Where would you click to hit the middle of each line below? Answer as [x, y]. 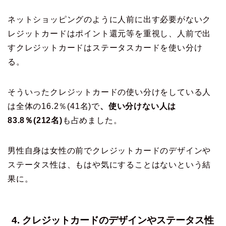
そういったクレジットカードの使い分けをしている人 [109, 92]
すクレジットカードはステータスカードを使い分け [105, 47]
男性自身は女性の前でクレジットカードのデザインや [109, 150]
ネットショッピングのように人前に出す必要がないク [109, 19]
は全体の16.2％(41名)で [54, 106]
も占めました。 [92, 120]
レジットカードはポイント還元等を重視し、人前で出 [109, 33]
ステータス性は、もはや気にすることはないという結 [109, 164]
